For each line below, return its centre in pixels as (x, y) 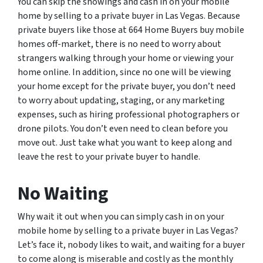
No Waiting (63, 193)
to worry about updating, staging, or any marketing (121, 100)
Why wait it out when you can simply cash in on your (121, 216)
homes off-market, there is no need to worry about (119, 44)
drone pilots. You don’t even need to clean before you (123, 128)
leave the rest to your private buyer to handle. (109, 156)
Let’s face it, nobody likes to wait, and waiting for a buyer (131, 245)
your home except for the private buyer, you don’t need (127, 86)
